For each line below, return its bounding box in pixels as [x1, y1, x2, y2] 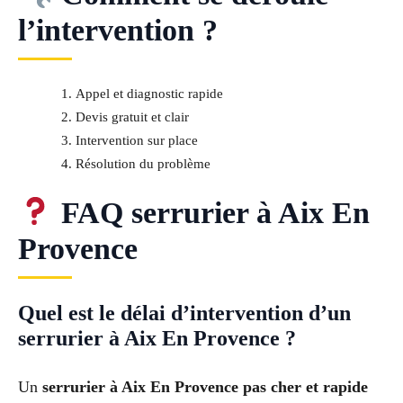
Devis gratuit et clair [75, 110, 189, 125]
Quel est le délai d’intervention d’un [18, 301, 351, 326]
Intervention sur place [75, 133, 198, 148]
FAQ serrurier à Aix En [52, 196, 370, 230]
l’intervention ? [18, 13, 218, 48]
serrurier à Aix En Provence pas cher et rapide [42, 378, 368, 397]
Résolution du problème [75, 157, 210, 172]
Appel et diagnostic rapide [75, 86, 223, 102]
